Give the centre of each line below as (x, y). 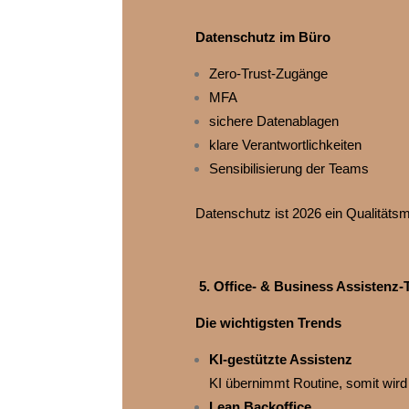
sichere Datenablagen (273, 121)
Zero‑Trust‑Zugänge (268, 74)
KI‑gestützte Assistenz (280, 360)
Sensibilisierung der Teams (288, 169)
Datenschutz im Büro (262, 37)
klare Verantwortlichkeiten (285, 145)
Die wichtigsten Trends (268, 323)
